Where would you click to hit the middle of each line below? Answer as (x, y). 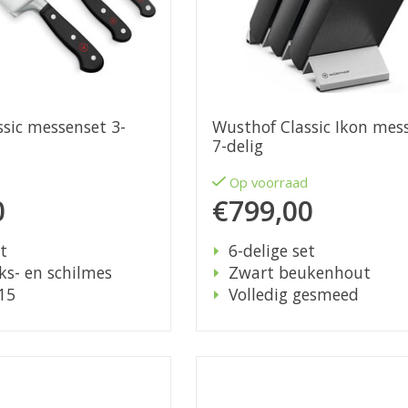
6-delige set (271, 251)
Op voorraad (269, 183)
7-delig (237, 146)
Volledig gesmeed (293, 295)
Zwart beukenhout (299, 273)
